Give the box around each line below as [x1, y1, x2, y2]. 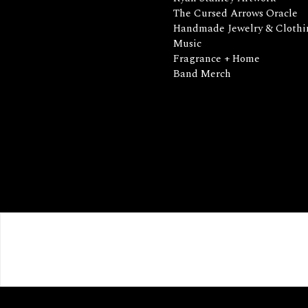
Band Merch [173, 66, 231, 82]
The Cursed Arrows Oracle [173, 5, 298, 21]
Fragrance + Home [173, 51, 260, 67]
